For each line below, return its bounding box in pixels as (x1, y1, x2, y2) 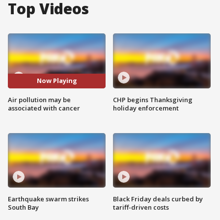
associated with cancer (8, 103, 80, 112)
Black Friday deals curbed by (113, 194, 203, 204)
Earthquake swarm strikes (8, 194, 89, 204)
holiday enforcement (113, 103, 179, 112)
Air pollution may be (8, 95, 71, 104)
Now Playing (36, 76, 77, 85)
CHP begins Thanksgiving (113, 95, 192, 104)
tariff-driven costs (113, 203, 169, 212)
